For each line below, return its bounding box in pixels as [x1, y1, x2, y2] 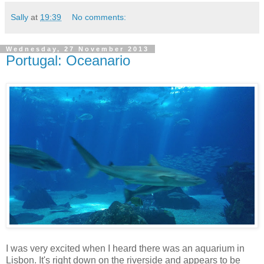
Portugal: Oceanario [6, 52, 130, 68]
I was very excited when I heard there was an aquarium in [6, 243, 245, 254]
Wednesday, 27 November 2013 [6, 45, 149, 52]
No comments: [72, 12, 127, 22]
